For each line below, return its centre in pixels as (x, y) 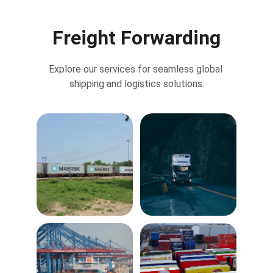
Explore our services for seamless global (136, 69)
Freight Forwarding (136, 38)
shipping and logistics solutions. (136, 84)
